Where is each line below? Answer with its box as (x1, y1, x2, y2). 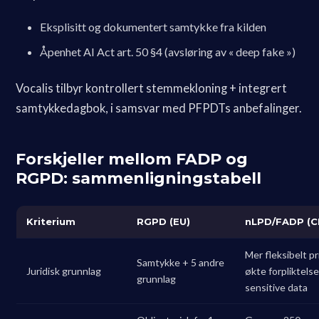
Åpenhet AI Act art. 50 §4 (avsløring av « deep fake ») (40, 44, 296, 58)
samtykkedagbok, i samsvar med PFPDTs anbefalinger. (16, 100, 303, 115)
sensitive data (245, 281, 308, 293)
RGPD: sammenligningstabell (16, 168, 262, 188)
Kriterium (26, 215, 76, 227)
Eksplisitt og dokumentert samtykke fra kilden (40, 19, 267, 33)
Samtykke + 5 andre (137, 256, 225, 268)
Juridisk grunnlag (26, 264, 102, 277)
